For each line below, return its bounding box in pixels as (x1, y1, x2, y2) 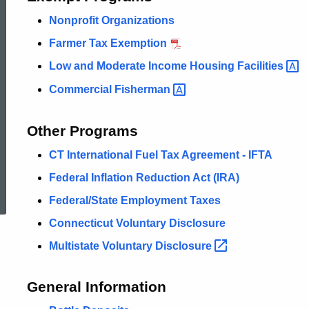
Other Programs (27, 122, 138, 139)
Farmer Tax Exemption (49, 37, 167, 49)
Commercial (49, 83, 114, 95)
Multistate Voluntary (49, 239, 155, 252)
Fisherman (114, 83, 173, 95)
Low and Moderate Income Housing (49, 60, 237, 72)
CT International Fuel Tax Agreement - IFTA (49, 148, 272, 161)
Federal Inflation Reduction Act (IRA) (49, 171, 239, 183)
